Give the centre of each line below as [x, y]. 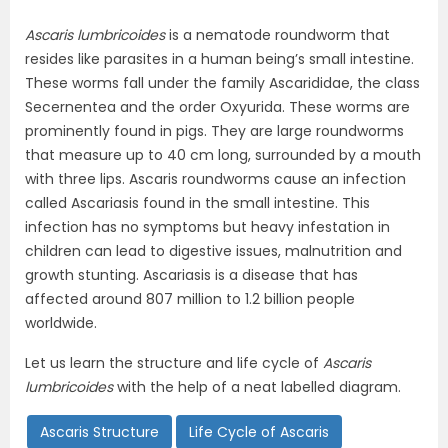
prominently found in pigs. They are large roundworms [214, 131]
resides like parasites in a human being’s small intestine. [219, 59]
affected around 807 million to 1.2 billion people [190, 299]
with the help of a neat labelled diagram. [257, 387]
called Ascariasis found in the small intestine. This [197, 203]
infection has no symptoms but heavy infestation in [207, 227]
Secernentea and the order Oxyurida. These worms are [217, 107]
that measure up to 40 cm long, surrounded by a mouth [223, 155]
